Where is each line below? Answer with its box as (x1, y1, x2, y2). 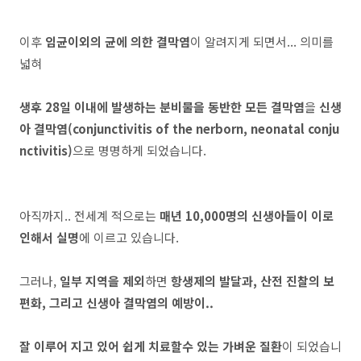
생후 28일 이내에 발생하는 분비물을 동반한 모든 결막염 (19, 98, 305, 115)
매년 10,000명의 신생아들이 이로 (156, 207, 334, 224)
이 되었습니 (282, 338, 342, 355)
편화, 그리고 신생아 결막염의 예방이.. (19, 294, 214, 311)
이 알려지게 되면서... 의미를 (190, 33, 334, 50)
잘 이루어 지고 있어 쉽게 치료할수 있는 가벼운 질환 (19, 338, 282, 355)
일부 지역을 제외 (60, 272, 145, 289)
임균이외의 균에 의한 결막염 (45, 33, 190, 50)
